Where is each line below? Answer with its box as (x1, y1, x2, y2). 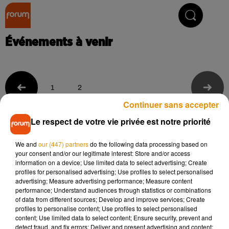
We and (15, 140, 38, 148)
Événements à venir (5, 36, 112, 49)
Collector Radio (80, 9, 157, 21)
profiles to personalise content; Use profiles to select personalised (15, 204, 197, 213)
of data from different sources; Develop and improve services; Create (15, 195, 205, 203)
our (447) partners (38, 140, 88, 148)
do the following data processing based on (88, 140, 208, 148)
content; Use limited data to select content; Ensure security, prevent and (15, 213, 212, 222)
